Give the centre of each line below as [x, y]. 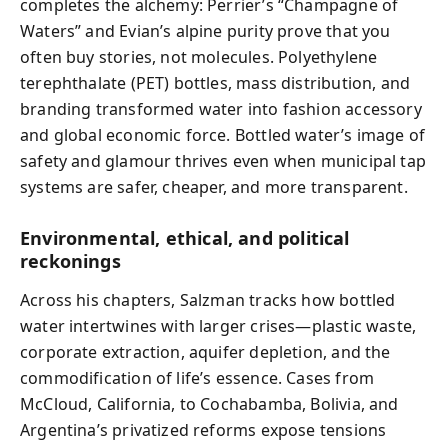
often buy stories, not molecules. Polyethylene [199, 57]
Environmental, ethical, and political [185, 238]
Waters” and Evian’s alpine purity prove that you [205, 31]
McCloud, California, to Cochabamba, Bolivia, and [209, 403]
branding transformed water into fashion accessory [221, 109]
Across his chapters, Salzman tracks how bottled [208, 299]
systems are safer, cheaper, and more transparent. [214, 187]
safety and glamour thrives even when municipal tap [223, 161]
